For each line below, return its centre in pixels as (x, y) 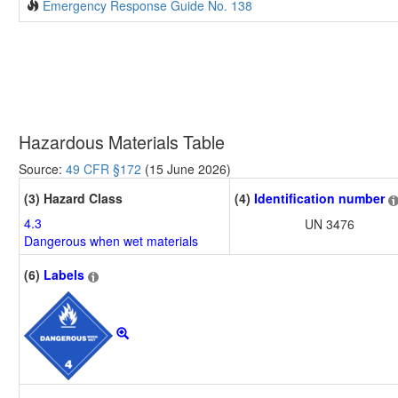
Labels (64, 275)
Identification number (319, 199)
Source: (42, 169)
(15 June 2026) (186, 169)
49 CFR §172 (103, 169)
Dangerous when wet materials (111, 241)
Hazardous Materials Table (122, 142)
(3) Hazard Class (73, 199)
